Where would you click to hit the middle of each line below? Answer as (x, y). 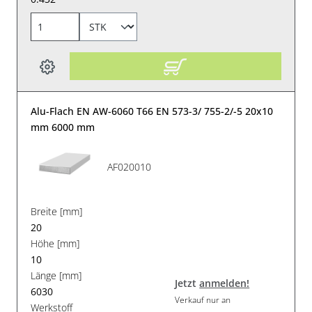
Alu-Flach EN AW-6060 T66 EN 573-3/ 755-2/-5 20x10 (152, 111)
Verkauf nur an (203, 299)
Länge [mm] (56, 276)
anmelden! (225, 283)
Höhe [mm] (55, 244)
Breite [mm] (57, 212)
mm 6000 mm (63, 127)
